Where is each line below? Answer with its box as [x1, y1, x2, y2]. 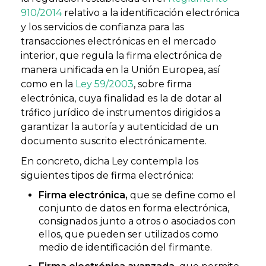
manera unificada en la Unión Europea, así [21, 64, 220, 75]
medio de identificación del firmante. [39, 241, 212, 253]
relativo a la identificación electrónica [62, 7, 239, 18]
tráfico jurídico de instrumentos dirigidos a [21, 106, 220, 118]
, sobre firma [134, 78, 192, 90]
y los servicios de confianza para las [21, 21, 184, 33]
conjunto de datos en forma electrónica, [39, 202, 229, 214]
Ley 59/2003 [75, 78, 134, 90]
